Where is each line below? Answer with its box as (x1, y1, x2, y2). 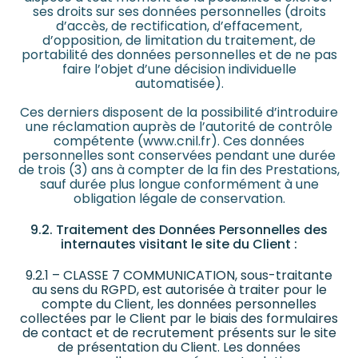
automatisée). (134, 74, 224, 93)
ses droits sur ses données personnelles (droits (32, 2, 326, 21)
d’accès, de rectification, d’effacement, (56, 16, 302, 35)
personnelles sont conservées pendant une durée (22, 145, 336, 165)
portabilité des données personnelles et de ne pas (21, 45, 337, 64)
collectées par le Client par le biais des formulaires (20, 309, 338, 328)
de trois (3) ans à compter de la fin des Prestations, (18, 160, 340, 179)
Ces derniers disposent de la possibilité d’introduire (20, 102, 338, 121)
